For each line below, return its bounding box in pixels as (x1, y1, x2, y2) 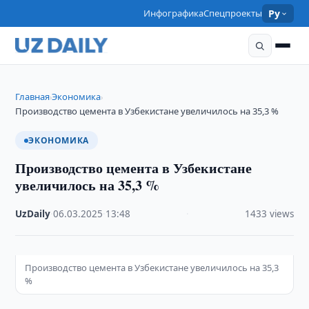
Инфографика (143, 7, 204, 19)
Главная (15, 90, 50, 103)
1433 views (244, 208, 294, 220)
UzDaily (15, 208, 51, 220)
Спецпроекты (203, 7, 263, 19)
